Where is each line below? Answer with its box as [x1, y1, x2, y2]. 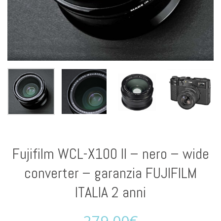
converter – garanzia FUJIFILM [24, 164, 197, 183]
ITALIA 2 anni [75, 183, 146, 202]
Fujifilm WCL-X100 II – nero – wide [12, 145, 209, 164]
